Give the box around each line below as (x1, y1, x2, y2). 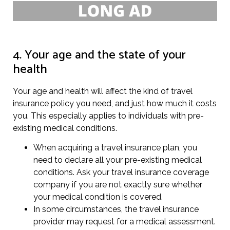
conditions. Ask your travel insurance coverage (33, 167, 209, 178)
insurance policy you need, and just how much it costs (13, 98, 217, 108)
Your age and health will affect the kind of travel (13, 86, 193, 96)
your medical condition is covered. (33, 192, 163, 202)
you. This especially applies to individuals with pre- (13, 110, 204, 121)
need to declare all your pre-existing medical (33, 155, 202, 165)
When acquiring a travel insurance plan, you (33, 143, 197, 153)
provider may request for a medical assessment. (33, 217, 216, 227)
